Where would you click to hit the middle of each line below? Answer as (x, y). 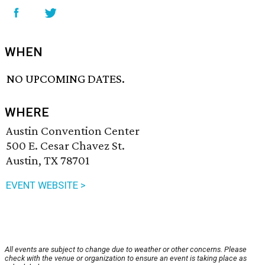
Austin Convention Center (73, 131)
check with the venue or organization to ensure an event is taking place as (126, 258)
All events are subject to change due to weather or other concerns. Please (126, 250)
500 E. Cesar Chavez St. (65, 146)
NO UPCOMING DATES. (66, 79)
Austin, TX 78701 (48, 161)
